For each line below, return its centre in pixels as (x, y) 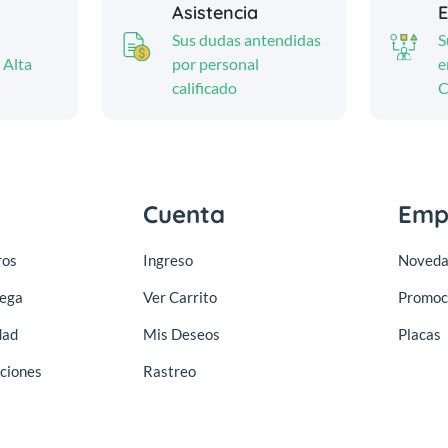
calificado (204, 87)
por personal (215, 63)
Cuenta (184, 213)
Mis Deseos (181, 333)
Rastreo (169, 370)
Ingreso (168, 259)
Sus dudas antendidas (246, 39)
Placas (419, 333)
